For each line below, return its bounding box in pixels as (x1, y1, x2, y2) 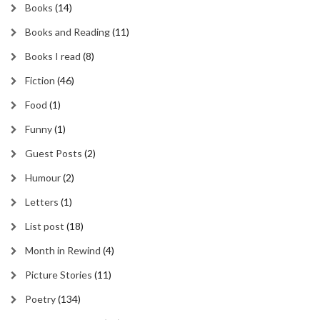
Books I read (25, 50, 81, 62)
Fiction (25, 74, 55, 86)
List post (25, 220, 64, 232)
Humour (25, 171, 61, 184)
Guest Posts (25, 147, 82, 159)
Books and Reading (25, 26, 110, 38)
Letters (25, 196, 59, 208)
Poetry (25, 293, 56, 305)
